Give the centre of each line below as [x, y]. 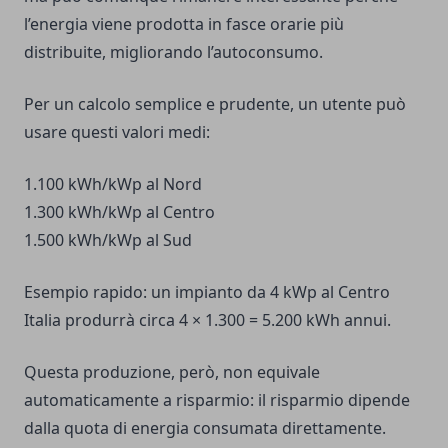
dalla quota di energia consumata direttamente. [205, 428]
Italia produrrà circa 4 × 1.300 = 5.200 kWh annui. [207, 320]
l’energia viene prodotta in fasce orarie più [184, 24]
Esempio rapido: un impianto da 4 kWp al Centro [207, 292]
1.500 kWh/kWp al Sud [108, 240]
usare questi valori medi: [117, 132]
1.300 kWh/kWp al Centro [119, 212]
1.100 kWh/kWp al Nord [113, 184]
